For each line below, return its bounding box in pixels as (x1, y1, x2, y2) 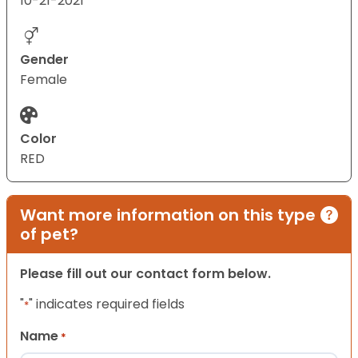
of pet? (20, 223, 78, 246)
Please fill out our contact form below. (20, 265, 271, 284)
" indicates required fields (29, 295, 185, 314)
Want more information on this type (20, 204, 316, 227)
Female (20, 70, 67, 89)
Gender (20, 50, 69, 70)
